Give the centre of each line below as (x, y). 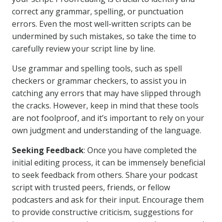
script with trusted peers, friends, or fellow (91, 187)
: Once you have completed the (140, 150)
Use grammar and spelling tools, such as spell (97, 68)
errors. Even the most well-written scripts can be (102, 24)
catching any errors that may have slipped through (106, 93)
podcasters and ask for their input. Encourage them (108, 200)
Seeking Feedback (48, 150)
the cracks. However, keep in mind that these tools (105, 106)
